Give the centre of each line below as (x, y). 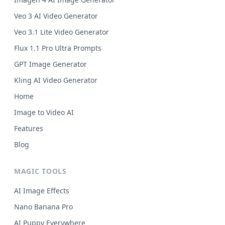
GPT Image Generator (50, 64)
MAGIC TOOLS (40, 171)
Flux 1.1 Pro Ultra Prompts (58, 48)
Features (29, 128)
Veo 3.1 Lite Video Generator (62, 32)
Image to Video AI (44, 112)
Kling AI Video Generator (56, 80)
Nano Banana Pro (43, 207)
